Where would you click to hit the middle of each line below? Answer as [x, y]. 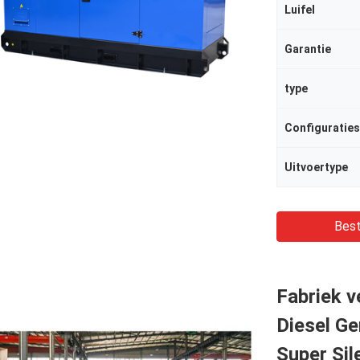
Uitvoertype [316, 167]
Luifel [300, 10]
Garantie [308, 49]
